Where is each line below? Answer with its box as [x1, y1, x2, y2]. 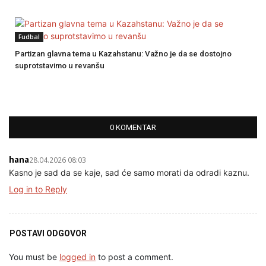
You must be [9, 252, 59, 262]
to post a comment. [96, 252, 173, 262]
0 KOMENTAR [110, 123, 156, 132]
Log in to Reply [9, 184, 67, 195]
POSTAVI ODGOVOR [9, 229, 87, 239]
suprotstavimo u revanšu [15, 61, 104, 71]
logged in [59, 252, 96, 262]
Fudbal [18, 33, 40, 42]
